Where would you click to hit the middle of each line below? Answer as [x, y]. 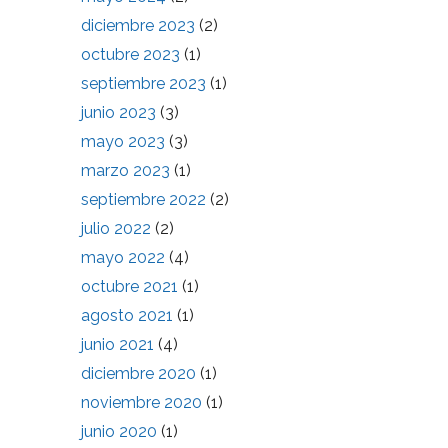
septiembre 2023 [143, 83]
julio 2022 [116, 228]
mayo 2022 [123, 257]
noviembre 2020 [141, 402]
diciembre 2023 [138, 25]
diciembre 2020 [138, 373]
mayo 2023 [123, 141]
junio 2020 [119, 431]
